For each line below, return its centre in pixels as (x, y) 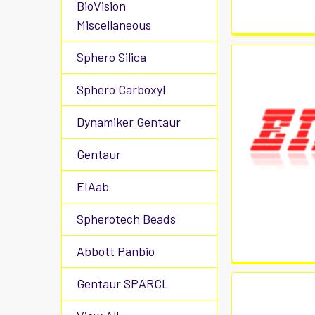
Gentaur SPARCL (123, 283)
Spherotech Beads (126, 219)
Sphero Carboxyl (121, 89)
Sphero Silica (111, 57)
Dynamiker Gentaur (129, 122)
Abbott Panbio (116, 251)
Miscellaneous (114, 25)
